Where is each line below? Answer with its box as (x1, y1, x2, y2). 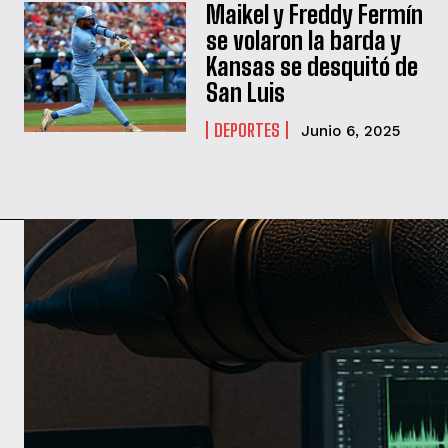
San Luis (206, 78, 286, 108)
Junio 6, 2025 (301, 122, 401, 141)
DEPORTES (214, 119, 281, 142)
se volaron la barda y (206, 26, 402, 56)
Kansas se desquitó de (206, 52, 419, 82)
